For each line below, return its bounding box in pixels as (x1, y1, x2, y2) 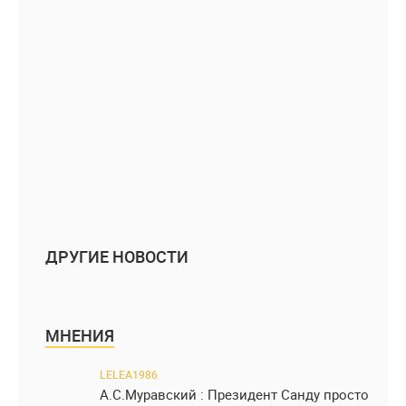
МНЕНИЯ (45, 324, 114, 347)
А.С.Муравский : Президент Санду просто (100, 385, 369, 404)
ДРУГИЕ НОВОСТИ (45, 246, 188, 268)
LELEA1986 (100, 367, 158, 382)
